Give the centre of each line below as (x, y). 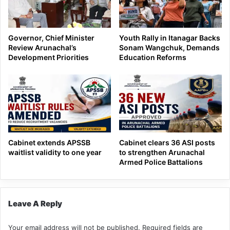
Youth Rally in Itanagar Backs (170, 38)
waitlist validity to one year (55, 152)
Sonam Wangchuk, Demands (169, 48)
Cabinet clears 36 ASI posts (167, 142)
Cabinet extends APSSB (49, 142)
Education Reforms (153, 57)
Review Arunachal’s (42, 48)
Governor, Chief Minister (51, 38)
